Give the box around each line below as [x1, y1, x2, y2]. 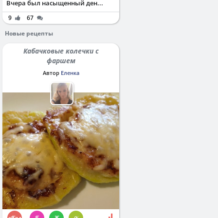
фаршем [46, 55, 75, 65]
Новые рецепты [5, 29, 53, 37]
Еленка [60, 69, 79, 76]
